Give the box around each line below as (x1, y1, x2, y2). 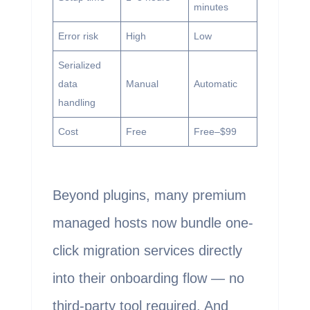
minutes (193, 1, 228, 13)
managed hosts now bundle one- (52, 215, 253, 231)
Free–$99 (193, 126, 237, 138)
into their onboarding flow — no (52, 271, 244, 286)
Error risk (57, 30, 98, 42)
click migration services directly (52, 243, 242, 259)
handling (57, 97, 95, 109)
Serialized (57, 60, 101, 71)
